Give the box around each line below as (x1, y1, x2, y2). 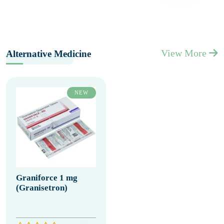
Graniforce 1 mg (16, 173, 77, 182)
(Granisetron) (16, 183, 67, 192)
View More (161, 47, 209, 58)
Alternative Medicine (6, 48, 91, 59)
